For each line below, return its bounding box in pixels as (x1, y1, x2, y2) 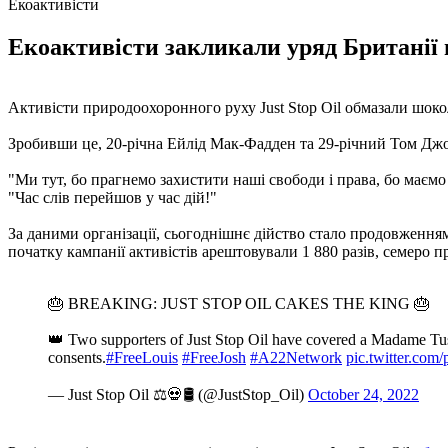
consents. (48, 348, 106, 366)
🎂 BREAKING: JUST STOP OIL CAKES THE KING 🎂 (48, 294, 430, 312)
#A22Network (250, 348, 342, 366)
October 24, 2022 (308, 385, 419, 403)
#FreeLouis (106, 348, 178, 366)
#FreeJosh (182, 348, 246, 366)
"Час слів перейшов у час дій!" (8, 188, 217, 206)
